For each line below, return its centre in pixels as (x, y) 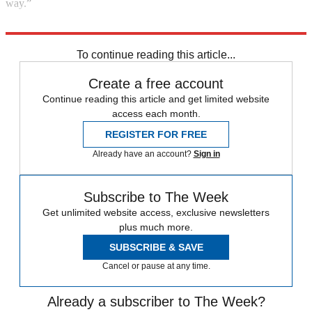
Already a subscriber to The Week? (156, 302)
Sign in (206, 154)
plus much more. (156, 227)
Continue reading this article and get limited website (156, 99)
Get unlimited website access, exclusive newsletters (156, 212)
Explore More (36, 27)
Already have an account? (143, 154)
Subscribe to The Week (156, 197)
